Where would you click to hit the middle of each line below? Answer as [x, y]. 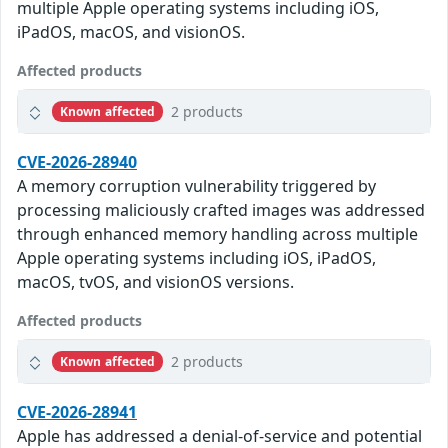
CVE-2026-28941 [77, 412]
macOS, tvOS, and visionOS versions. [155, 282]
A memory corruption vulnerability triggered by [196, 186]
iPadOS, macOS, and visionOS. [131, 32]
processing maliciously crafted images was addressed [221, 210]
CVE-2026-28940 [77, 162]
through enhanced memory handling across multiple [217, 234]
